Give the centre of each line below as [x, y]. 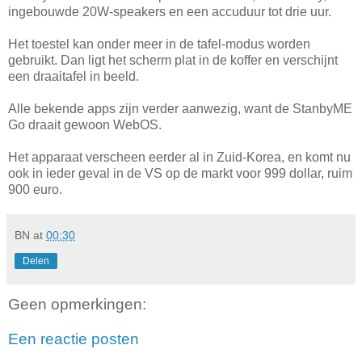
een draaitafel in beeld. [74, 76]
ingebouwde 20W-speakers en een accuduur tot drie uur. [170, 11]
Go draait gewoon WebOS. [85, 124]
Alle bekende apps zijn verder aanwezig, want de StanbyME [180, 108]
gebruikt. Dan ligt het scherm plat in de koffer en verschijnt [173, 60]
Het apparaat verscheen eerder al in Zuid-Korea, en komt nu [179, 157]
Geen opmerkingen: [77, 304]
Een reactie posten [74, 339]
